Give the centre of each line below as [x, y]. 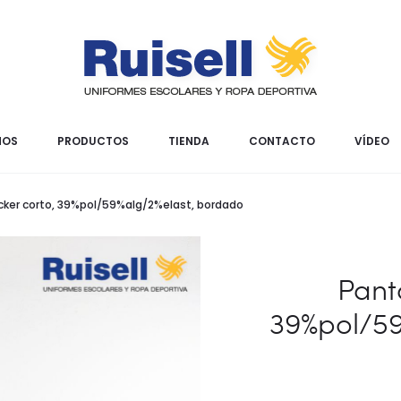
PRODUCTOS [93, 141]
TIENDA [188, 141]
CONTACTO [282, 141]
